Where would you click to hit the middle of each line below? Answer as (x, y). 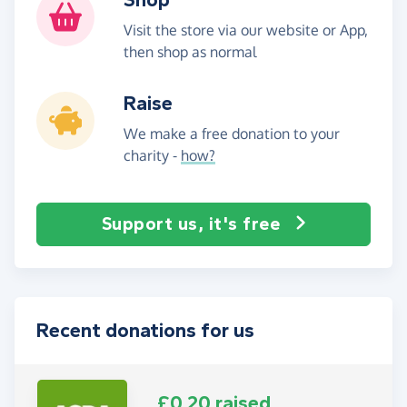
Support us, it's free (190, 223)
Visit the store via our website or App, (246, 30)
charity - (152, 155)
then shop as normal (190, 51)
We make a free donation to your (232, 133)
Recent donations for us (145, 330)
